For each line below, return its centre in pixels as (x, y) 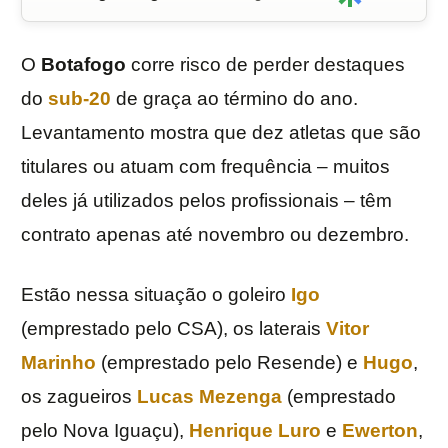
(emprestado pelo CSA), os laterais (173, 329)
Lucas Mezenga (209, 397)
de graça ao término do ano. (234, 99)
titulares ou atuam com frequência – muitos (205, 167)
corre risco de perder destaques (268, 65)
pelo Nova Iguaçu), (105, 431)
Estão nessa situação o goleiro (156, 295)
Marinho (58, 363)
